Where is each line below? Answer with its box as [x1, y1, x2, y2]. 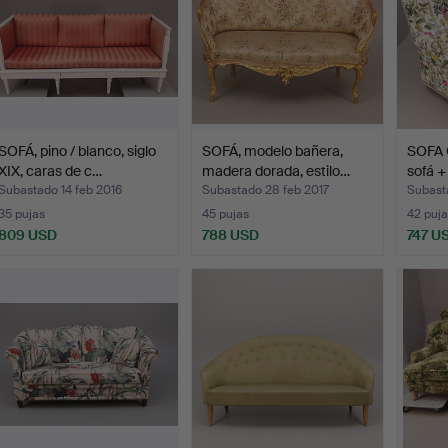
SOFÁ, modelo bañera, [202, 142, 344, 161]
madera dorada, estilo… [202, 162, 351, 181]
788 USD [202, 226, 260, 245]
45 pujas [202, 206, 250, 223]
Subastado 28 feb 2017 [202, 182, 330, 199]
